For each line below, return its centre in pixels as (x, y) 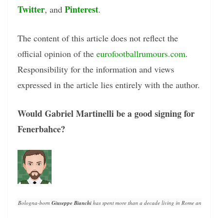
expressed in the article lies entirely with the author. (109, 85)
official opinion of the (57, 54)
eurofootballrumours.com (141, 54)
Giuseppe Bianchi (72, 203)
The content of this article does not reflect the (98, 38)
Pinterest (82, 9)
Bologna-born (35, 203)
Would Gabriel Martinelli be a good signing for (106, 114)
